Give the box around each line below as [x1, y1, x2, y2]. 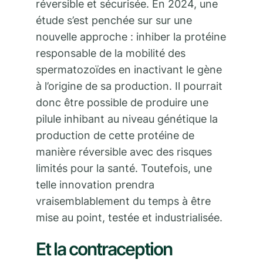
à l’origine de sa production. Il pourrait [36, 80, 222, 93]
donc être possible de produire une [36, 96, 208, 109]
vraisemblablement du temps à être [36, 195, 211, 208]
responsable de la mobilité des [36, 47, 186, 60]
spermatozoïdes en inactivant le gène [36, 63, 222, 76]
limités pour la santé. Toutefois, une [36, 162, 212, 175]
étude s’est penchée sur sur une [36, 14, 192, 27]
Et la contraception [36, 238, 172, 260]
